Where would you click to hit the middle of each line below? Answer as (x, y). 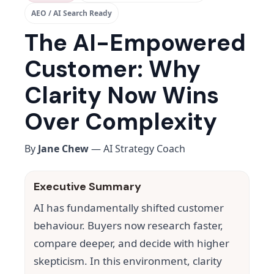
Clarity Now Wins (122, 96)
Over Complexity (121, 122)
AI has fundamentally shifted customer (129, 208)
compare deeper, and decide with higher (131, 243)
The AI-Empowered (135, 43)
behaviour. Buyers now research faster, (128, 226)
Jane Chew (63, 149)
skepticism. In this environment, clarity (128, 261)
